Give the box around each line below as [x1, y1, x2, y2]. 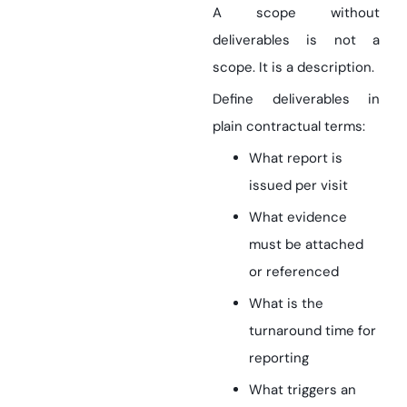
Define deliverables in [213, 90, 380, 108]
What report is [249, 149, 342, 167]
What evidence [249, 208, 347, 226]
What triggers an [249, 381, 356, 399]
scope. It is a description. [213, 58, 374, 76]
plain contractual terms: [213, 117, 365, 135]
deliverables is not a [213, 31, 380, 49]
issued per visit [249, 176, 348, 194]
